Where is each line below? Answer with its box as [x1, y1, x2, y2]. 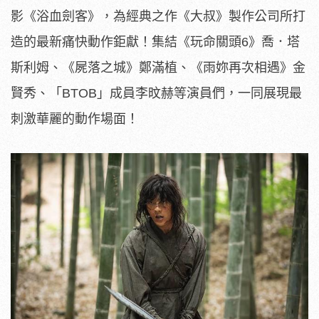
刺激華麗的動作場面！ [11, 111, 139, 126]
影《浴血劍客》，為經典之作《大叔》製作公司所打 [11, 9, 305, 23]
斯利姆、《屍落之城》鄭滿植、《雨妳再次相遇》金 [11, 60, 305, 75]
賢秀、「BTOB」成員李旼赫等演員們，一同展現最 [11, 85, 302, 100]
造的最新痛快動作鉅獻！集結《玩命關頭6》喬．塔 [11, 34, 300, 49]
